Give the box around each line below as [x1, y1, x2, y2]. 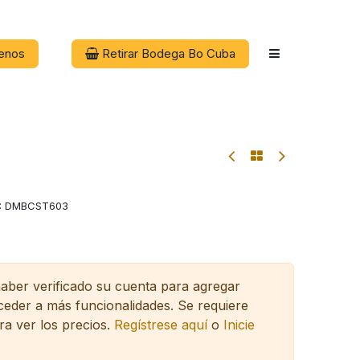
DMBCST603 [5, 199, 68, 213]
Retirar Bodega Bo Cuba [98, 46, 235, 62]
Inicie [223, 316, 255, 333]
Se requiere [178, 297, 248, 313]
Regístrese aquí [114, 316, 207, 333]
